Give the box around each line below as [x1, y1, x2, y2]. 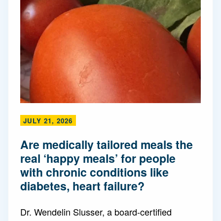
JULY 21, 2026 [23, 116, 73, 125]
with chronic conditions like [20, 164, 169, 180]
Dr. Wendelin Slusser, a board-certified [20, 205, 172, 218]
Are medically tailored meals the [20, 136, 193, 152]
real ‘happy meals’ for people [20, 150, 176, 166]
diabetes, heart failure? [20, 178, 145, 194]
